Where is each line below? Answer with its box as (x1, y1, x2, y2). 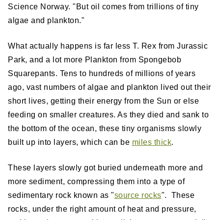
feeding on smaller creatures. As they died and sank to (8, 110, 209, 119)
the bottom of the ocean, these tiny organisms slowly (8, 124, 201, 133)
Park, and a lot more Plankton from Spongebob (8, 55, 181, 64)
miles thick (132, 138, 171, 147)
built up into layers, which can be (8, 138, 132, 147)
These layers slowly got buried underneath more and (8, 164, 203, 172)
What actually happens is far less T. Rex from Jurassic (8, 42, 208, 51)
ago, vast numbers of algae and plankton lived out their (8, 83, 211, 92)
